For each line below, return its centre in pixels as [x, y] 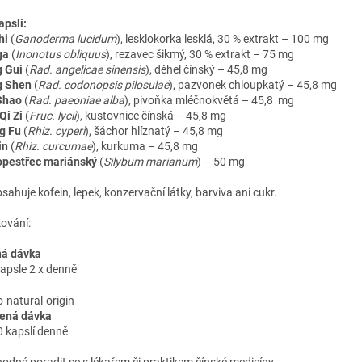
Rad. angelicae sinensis [87, 69]
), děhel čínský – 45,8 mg [206, 69]
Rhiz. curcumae [53, 146]
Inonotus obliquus [61, 54]
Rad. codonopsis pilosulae [103, 84]
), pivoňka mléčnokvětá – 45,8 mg [209, 100]
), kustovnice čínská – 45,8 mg [151, 115]
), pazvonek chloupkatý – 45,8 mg [253, 84]
